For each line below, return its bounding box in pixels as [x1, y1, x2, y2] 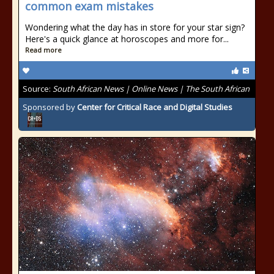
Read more [25, 45, 62, 54]
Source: [23, 83, 53, 94]
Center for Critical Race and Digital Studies [77, 102, 232, 113]
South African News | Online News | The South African [53, 83, 250, 94]
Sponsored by [23, 102, 77, 113]
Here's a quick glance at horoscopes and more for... [25, 33, 229, 45]
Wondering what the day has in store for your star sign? [25, 21, 245, 33]
